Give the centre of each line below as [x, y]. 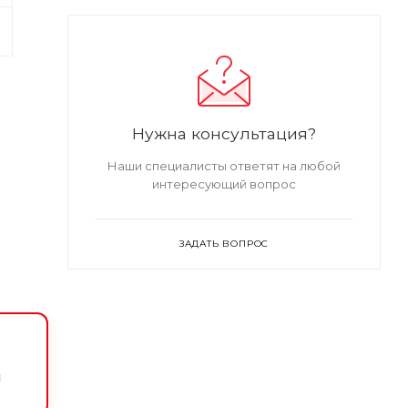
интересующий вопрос [224, 184]
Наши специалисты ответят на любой [224, 166]
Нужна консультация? [224, 134]
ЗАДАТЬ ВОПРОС [224, 244]
